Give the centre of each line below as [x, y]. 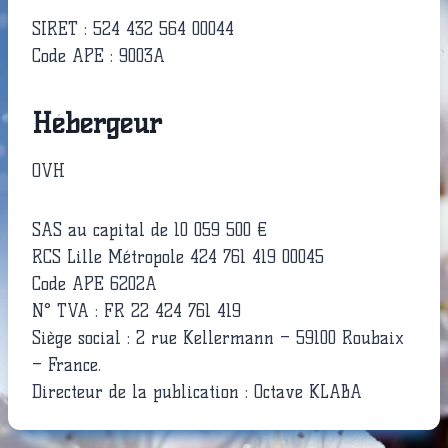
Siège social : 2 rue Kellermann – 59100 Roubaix [218, 338]
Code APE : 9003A [98, 56]
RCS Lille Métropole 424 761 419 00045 [178, 257]
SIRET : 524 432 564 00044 [133, 29]
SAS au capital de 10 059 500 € [149, 230]
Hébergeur [97, 123]
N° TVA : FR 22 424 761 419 [136, 311]
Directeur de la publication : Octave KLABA [197, 392]
